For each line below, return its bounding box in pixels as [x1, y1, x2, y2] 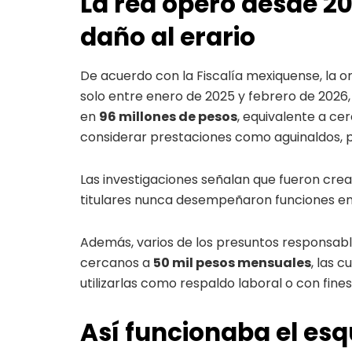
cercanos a [80, 253, 153, 272]
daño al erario [80, 20, 255, 55]
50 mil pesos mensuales [153, 253, 311, 272]
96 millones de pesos [99, 107, 237, 126]
